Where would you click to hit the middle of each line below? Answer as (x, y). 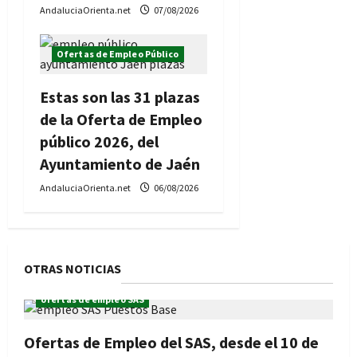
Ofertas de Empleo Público (118, 53)
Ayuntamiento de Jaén (120, 163)
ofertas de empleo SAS (93, 299)
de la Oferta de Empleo (121, 119)
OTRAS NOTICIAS (73, 268)
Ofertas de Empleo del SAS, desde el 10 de (171, 342)
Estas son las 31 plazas (120, 96)
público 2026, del (99, 141)
